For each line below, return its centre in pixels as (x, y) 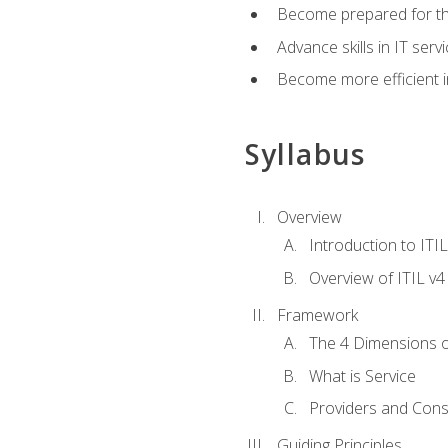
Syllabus (305, 153)
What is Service (362, 375)
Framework (317, 314)
